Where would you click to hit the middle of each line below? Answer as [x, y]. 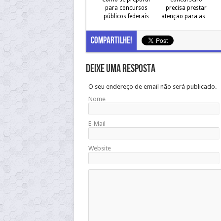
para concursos [126, 8]
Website [99, 148]
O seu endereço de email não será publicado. [152, 87]
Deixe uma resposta [120, 69]
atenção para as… [186, 16]
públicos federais [126, 16]
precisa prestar [186, 8]
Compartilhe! [111, 41]
